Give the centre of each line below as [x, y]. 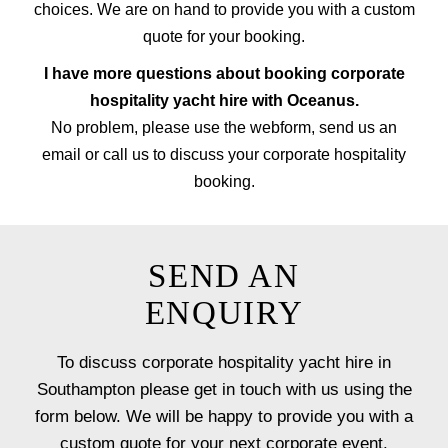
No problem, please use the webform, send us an [224, 127]
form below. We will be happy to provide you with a [224, 416]
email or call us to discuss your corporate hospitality [224, 154]
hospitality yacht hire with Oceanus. [224, 100]
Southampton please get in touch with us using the [224, 389]
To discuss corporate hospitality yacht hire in [224, 362]
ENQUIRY [224, 313]
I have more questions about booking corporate [224, 73]
